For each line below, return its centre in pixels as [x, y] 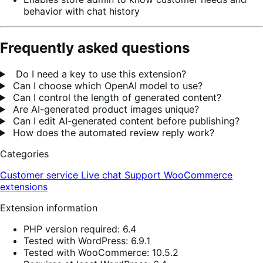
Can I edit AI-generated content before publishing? [125, 121]
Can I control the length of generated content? [116, 97]
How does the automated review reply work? [112, 132]
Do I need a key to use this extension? [98, 74]
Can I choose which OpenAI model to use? [107, 85]
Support [144, 175]
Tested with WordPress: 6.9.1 [87, 240]
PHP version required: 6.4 [80, 229]
